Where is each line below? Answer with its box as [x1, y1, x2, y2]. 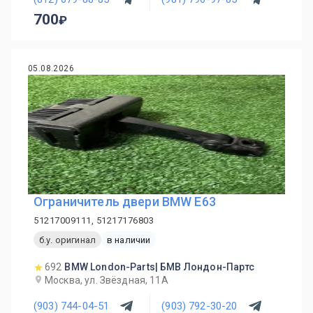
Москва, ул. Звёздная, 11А [45, 275, 168, 286]
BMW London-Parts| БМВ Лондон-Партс [64, 261, 255, 272]
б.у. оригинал [39, 234, 96, 245]
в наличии [106, 234, 151, 245]
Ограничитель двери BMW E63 [34, 194, 216, 209]
